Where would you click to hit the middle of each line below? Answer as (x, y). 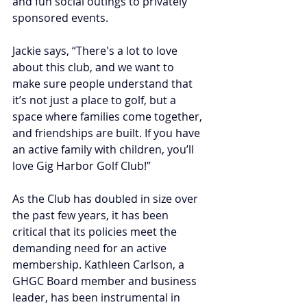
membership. (47, 264)
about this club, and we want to (95, 67)
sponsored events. (60, 17)
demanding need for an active (91, 248)
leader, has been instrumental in (98, 297)
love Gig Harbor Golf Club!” (82, 165)
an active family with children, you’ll (105, 149)
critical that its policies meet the (96, 231)
